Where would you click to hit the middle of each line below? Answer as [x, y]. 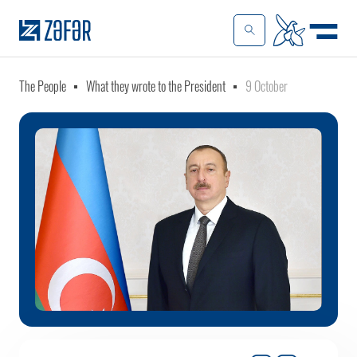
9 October [267, 86]
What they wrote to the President [156, 86]
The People [43, 86]
